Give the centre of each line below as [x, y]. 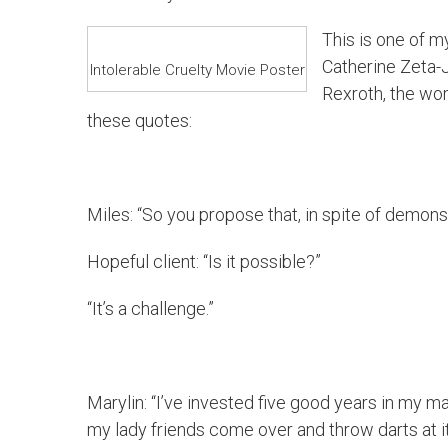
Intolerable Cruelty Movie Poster [197, 70]
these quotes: [139, 120]
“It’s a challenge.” [150, 308]
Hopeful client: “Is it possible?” [204, 261]
